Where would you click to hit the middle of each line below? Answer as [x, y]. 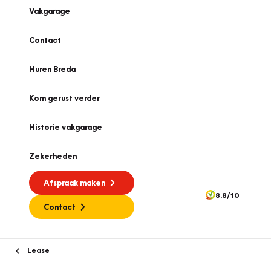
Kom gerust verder [64, 98]
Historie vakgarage [66, 127]
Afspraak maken [74, 183]
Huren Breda [52, 69]
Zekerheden [53, 156]
